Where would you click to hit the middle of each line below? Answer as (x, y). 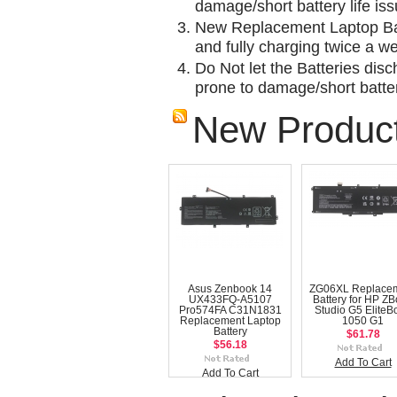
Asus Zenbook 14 (230, 288)
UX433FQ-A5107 (230, 299)
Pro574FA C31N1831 (230, 310)
